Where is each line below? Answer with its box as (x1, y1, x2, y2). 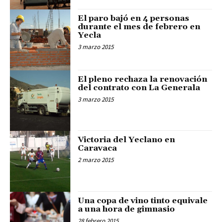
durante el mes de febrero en (78, 22, 201, 32)
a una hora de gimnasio (78, 204, 175, 214)
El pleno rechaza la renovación (78, 74, 208, 84)
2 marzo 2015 (78, 156, 114, 165)
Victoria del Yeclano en (78, 135, 175, 145)
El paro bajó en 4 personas (78, 13, 190, 24)
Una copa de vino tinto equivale (78, 195, 208, 206)
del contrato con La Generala (78, 82, 201, 93)
